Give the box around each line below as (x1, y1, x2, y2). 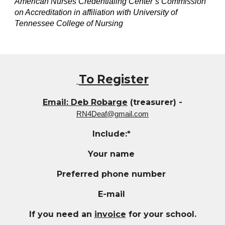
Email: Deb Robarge (43, 97, 128, 107)
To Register (79, 72, 149, 86)
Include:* (92, 129, 133, 139)
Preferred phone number (57, 169, 168, 179)
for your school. (126, 209, 196, 219)
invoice (94, 209, 126, 219)
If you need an (29, 209, 94, 219)
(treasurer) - (128, 97, 182, 107)
